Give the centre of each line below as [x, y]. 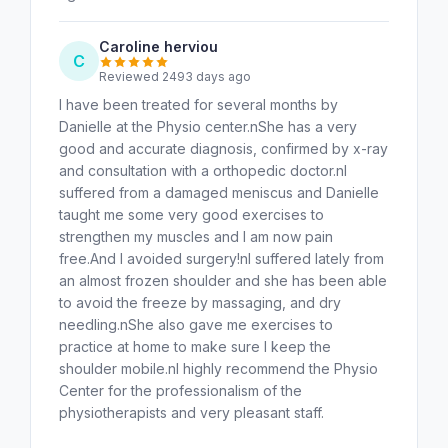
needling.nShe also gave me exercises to [196, 324]
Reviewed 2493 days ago [175, 76]
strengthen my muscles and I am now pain [196, 236]
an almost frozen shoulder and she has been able [223, 280]
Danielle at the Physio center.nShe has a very [208, 126]
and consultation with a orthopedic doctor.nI [203, 170]
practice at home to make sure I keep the [195, 346]
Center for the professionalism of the [180, 390]
